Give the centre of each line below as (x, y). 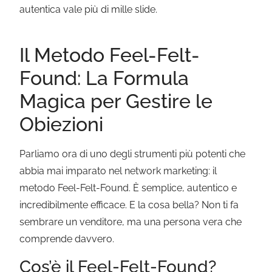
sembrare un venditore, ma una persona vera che (131, 222)
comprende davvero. (67, 239)
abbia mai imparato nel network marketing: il (118, 171)
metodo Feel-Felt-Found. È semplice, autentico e (128, 188)
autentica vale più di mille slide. (89, 10)
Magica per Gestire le (116, 101)
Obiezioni (62, 124)
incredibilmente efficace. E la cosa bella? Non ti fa (129, 205)
